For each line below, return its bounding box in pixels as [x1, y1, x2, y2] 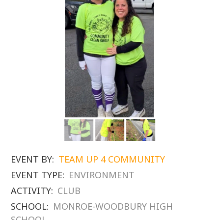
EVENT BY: [11, 153, 55, 165]
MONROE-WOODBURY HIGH [53, 200, 173, 212]
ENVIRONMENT [69, 168, 135, 181]
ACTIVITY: [11, 184, 54, 196]
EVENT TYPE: [11, 168, 65, 181]
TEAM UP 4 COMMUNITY [58, 153, 165, 165]
